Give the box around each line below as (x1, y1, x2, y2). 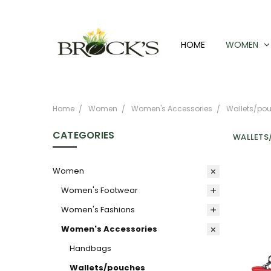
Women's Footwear (60, 184, 138, 196)
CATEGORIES (52, 128, 115, 143)
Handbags (69, 242, 111, 254)
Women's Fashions (60, 203, 135, 215)
